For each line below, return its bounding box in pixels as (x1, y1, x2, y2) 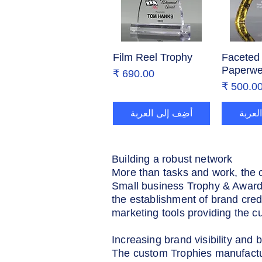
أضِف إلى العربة (130, 107, 192, 119)
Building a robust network (112, 153, 233, 165)
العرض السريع (137, 51, 186, 61)
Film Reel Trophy (113, 51, 192, 63)
